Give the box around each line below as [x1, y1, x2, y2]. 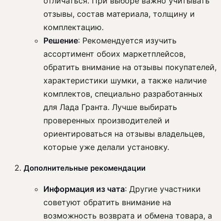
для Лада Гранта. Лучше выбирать [43, 102, 177, 112]
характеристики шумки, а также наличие [43, 75, 207, 86]
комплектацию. [43, 22, 104, 33]
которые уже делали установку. [43, 142, 169, 152]
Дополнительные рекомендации [24, 163, 146, 173]
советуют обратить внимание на [43, 197, 171, 208]
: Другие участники [125, 184, 201, 194]
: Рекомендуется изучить [78, 36, 177, 46]
